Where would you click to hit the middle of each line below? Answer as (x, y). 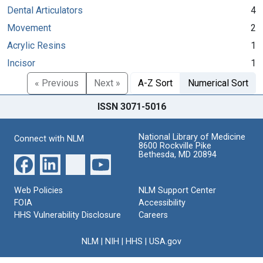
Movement (29, 28)
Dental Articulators (45, 10)
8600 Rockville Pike (175, 146)
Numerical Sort (218, 83)
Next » (107, 83)
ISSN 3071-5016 (131, 106)
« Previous (57, 83)
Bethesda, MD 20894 (178, 154)
